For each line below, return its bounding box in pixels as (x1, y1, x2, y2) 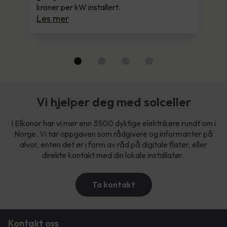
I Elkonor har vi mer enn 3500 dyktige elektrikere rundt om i (11, 118, 216, 128)
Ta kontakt (92, 179, 135, 190)
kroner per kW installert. (36, 2, 120, 12)
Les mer (36, 12, 69, 24)
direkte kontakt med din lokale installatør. (42, 149, 185, 160)
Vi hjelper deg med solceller (36, 94, 191, 109)
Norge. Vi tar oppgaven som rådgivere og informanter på (14, 128, 213, 139)
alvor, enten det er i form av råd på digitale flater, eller (20, 139, 207, 149)
